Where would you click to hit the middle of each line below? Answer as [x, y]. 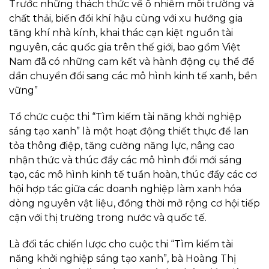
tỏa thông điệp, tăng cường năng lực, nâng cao [122, 146]
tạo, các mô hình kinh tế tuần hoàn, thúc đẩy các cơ [133, 175]
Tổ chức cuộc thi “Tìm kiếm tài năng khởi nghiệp [125, 117]
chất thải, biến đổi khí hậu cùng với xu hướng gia [126, 19]
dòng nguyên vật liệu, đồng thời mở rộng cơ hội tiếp [134, 204]
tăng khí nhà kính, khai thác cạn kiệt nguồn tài [121, 33]
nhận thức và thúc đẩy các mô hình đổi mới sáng [125, 160]
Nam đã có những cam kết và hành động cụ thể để [132, 62]
